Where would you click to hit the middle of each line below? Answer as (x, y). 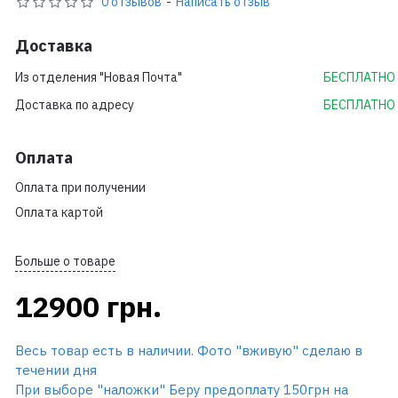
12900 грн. (88, 307)
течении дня (56, 370)
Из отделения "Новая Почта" (99, 78)
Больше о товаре (65, 262)
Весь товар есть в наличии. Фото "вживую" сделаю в (189, 351)
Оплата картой (59, 213)
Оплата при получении (80, 188)
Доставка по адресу (75, 105)
